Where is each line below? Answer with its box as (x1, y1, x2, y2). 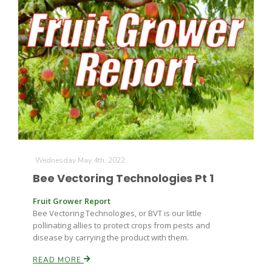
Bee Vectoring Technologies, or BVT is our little (33, 208, 202, 219)
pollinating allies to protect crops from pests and (33, 220, 210, 231)
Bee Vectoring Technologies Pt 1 (33, 171, 214, 186)
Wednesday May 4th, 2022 (35, 155, 125, 165)
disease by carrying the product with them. (33, 232, 189, 243)
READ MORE (33, 255, 84, 265)
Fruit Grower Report (33, 195, 110, 206)
